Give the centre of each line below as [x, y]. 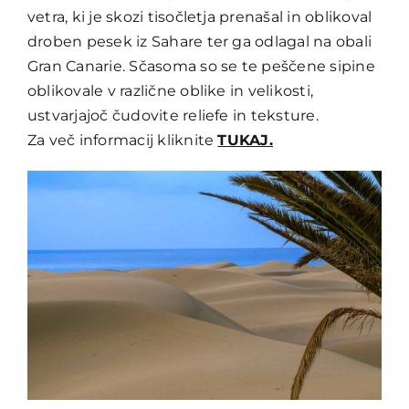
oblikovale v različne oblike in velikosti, [170, 90]
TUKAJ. [245, 140]
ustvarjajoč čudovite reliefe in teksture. [173, 115]
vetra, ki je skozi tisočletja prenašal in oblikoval [199, 16]
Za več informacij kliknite [122, 140]
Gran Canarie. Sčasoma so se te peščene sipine [201, 66]
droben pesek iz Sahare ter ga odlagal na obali [199, 41]
